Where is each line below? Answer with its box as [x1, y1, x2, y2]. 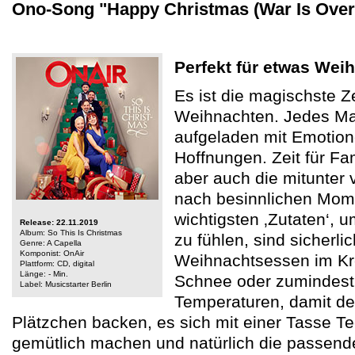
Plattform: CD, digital [20, 259, 94, 268]
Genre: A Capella [20, 239, 82, 247]
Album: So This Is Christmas [20, 228, 122, 237]
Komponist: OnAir [20, 249, 84, 258]
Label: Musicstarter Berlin [20, 280, 112, 288]
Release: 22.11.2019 [20, 218, 98, 227]
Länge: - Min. [20, 269, 68, 278]
